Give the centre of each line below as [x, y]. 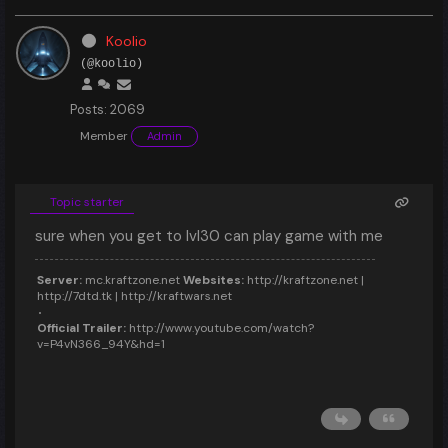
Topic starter [85, 202]
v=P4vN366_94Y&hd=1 [101, 344]
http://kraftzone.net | [304, 280]
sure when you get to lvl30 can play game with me [209, 236]
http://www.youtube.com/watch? [220, 328]
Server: [59, 280]
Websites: [213, 280]
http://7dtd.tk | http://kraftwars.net [134, 296]
